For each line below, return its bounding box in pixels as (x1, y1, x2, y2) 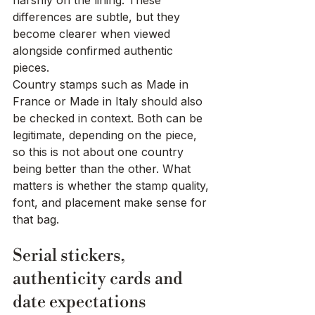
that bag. (13, 212, 59, 227)
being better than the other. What (13, 162, 194, 176)
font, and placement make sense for (13, 195, 210, 210)
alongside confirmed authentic (13, 44, 176, 58)
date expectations (13, 292, 146, 314)
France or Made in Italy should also (13, 94, 206, 109)
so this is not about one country (13, 145, 187, 160)
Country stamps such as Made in (13, 77, 192, 92)
